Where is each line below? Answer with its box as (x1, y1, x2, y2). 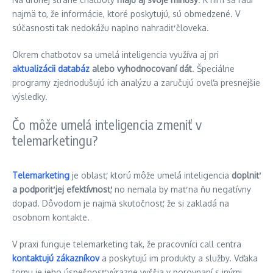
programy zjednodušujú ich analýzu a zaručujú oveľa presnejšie (12, 77, 260, 88)
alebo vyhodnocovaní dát (90, 63, 192, 74)
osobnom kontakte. (12, 212, 90, 222)
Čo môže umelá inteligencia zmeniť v (12, 116, 202, 133)
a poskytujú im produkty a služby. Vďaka (99, 253, 258, 263)
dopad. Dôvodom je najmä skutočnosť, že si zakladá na (12, 198, 229, 208)
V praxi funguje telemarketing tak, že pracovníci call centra (12, 239, 241, 249)
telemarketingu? (12, 132, 97, 149)
